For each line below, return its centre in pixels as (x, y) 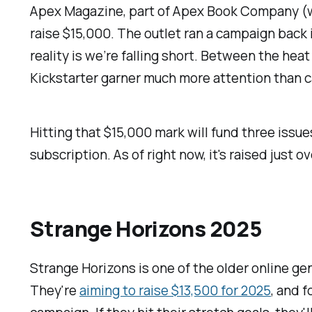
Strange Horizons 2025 (146, 229)
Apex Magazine (77, 11)
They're (55, 291)
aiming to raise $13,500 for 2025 (175, 291)
